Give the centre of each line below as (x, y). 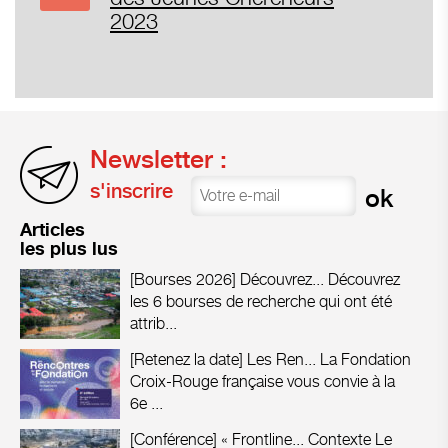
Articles (52, 230)
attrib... (153, 323)
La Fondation (365, 359)
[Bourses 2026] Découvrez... (227, 279)
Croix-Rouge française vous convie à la (262, 381)
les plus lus (69, 249)
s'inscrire (131, 190)
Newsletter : (158, 158)
